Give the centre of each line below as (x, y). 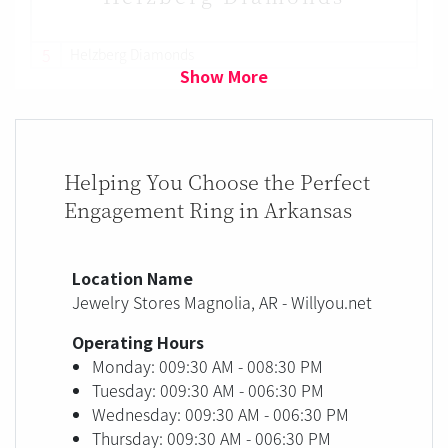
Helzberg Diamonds (132, 54)
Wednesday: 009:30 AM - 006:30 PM (220, 413)
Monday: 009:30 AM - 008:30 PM (207, 365)
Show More (224, 75)
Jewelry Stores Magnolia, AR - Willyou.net (222, 301)
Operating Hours (138, 341)
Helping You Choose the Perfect (217, 181)
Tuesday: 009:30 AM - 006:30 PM (208, 389)
